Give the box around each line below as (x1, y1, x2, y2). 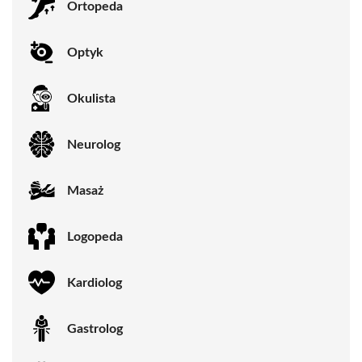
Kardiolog (67, 276, 122, 289)
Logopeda (67, 229, 123, 243)
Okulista (67, 91, 116, 105)
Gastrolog (67, 322, 123, 335)
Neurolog (67, 137, 120, 151)
